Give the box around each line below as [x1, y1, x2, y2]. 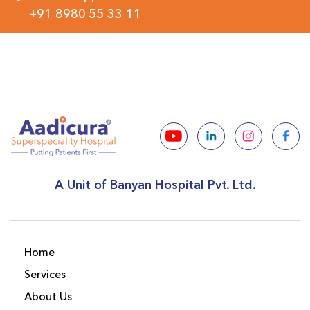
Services [24, 267, 66, 283]
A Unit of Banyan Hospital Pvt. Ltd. [54, 176, 256, 194]
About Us [24, 289, 72, 305]
